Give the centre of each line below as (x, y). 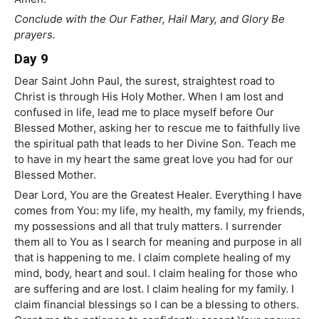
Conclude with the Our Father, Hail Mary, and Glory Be (150, 19)
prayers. (35, 35)
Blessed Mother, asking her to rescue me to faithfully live (157, 128)
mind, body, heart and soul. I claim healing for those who (156, 273)
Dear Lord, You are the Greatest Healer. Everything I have (158, 195)
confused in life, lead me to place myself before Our (144, 113)
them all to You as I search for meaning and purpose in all (158, 242)
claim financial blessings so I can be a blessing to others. (157, 305)
